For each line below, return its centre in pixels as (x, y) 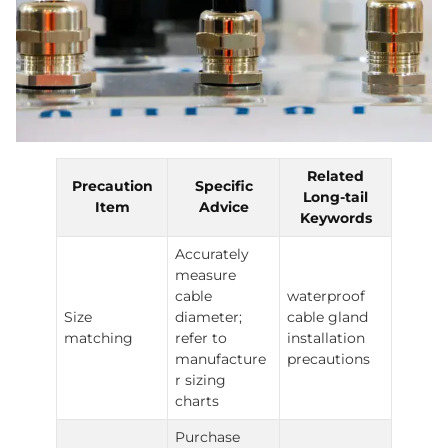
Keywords (335, 218)
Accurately (212, 254)
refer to (201, 338)
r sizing (201, 380)
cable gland (328, 317)
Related (335, 176)
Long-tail (335, 197)
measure (206, 275)
